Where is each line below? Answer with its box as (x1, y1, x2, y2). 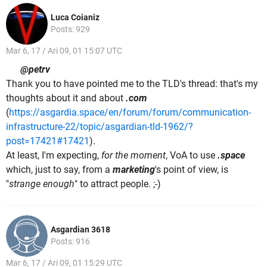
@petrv (20, 63, 50, 75)
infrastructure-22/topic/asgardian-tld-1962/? (6, 120, 193, 132)
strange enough (9, 178, 74, 190)
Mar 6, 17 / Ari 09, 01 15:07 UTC (6, 46, 122, 56)
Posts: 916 (51, 237, 90, 247)
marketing (113, 163, 155, 175)
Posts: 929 (51, 24, 90, 35)
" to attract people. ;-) (74, 178, 161, 190)
